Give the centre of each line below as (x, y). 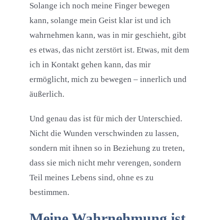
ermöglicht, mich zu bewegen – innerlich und (108, 80)
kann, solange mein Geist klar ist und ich (100, 21)
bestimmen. (49, 192)
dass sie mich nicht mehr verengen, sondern (105, 163)
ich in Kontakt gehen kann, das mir (90, 65)
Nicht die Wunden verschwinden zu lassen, (104, 134)
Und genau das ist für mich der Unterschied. (106, 119)
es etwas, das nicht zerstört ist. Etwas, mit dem (109, 50)
